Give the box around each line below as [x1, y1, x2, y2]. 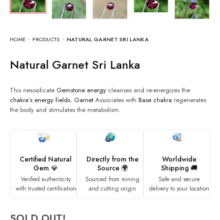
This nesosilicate [10, 85, 56, 95]
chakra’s [10, 95, 34, 105]
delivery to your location [149, 184, 209, 193]
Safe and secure [159, 175, 200, 184]
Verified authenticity [21, 175, 71, 184]
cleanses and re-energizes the [106, 85, 190, 95]
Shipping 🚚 [161, 163, 197, 173]
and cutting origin [89, 184, 136, 193]
